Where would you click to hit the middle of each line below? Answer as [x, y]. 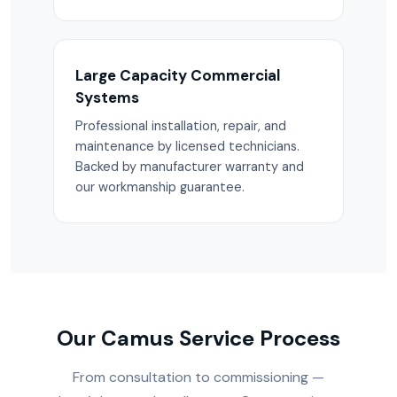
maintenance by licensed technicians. [187, 146]
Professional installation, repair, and [181, 126]
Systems [107, 97]
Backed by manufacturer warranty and [190, 167]
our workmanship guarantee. [160, 187]
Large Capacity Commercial [178, 75]
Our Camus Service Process [198, 338]
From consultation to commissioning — [198, 377]
